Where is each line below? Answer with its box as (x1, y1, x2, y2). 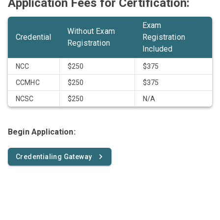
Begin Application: (8, 127, 76, 137)
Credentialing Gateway (16, 153, 92, 161)
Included (142, 44, 173, 54)
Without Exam (67, 27, 115, 36)
